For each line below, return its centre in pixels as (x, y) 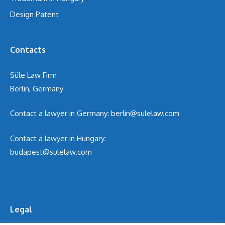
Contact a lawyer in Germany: (61, 114)
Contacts (28, 49)
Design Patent (34, 14)
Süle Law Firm (33, 75)
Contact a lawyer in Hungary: (58, 138)
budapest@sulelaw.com (51, 152)
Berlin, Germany (37, 88)
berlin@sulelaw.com (145, 114)
